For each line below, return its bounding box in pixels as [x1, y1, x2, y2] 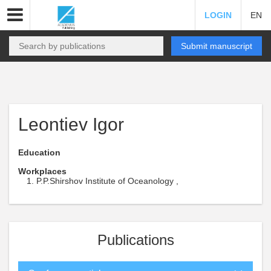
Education [18, 148, 60, 157]
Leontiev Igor [18, 114, 124, 134]
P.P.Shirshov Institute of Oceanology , [36, 176, 178, 186]
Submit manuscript [181, 41, 252, 51]
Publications [97, 232, 174, 248]
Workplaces [18, 166, 67, 176]
